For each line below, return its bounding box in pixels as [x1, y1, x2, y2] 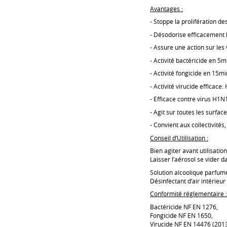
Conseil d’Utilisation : [150, 133, 208, 142]
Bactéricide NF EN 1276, [150, 202, 218, 211]
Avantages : [150, 4, 183, 13]
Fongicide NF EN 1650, [150, 211, 213, 219]
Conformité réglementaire [150, 190, 225, 198]
